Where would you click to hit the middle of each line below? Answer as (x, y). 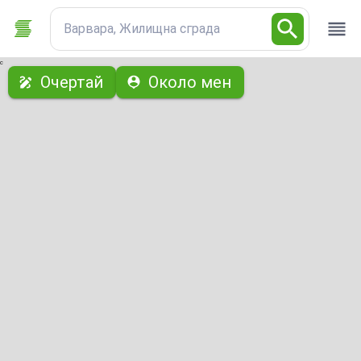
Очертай (72, 82)
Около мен (190, 82)
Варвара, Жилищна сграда (141, 28)
